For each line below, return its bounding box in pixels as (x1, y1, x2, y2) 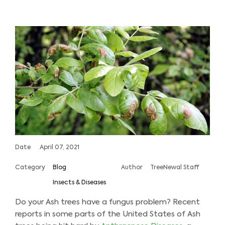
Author (121, 164, 143, 171)
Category (15, 164, 45, 171)
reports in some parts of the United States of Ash (15, 210, 200, 218)
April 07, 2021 (40, 144, 79, 151)
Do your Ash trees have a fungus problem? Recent (15, 198, 200, 206)
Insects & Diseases (53, 179, 106, 186)
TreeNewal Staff (150, 164, 199, 171)
